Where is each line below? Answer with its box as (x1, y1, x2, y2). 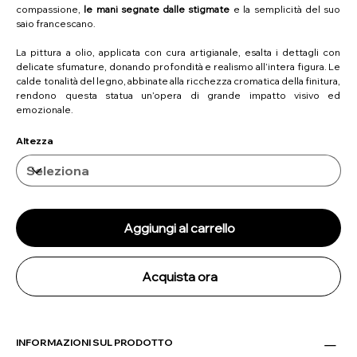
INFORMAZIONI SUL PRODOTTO (16, 336, 174, 348)
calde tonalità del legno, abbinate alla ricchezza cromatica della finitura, (16, 75, 341, 87)
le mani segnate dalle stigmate (84, 3, 230, 15)
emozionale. (16, 104, 74, 116)
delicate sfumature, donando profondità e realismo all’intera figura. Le (16, 61, 341, 73)
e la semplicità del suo (229, 3, 341, 15)
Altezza (16, 135, 54, 147)
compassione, (16, 3, 84, 15)
